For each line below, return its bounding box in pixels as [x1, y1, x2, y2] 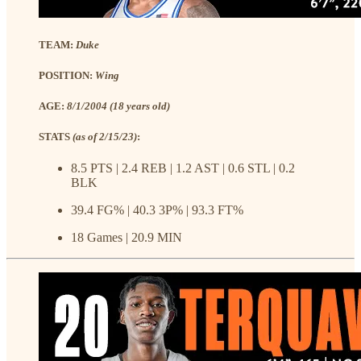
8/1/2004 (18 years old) [67, 100, 170, 113]
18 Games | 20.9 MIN [71, 230, 182, 245]
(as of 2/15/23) [73, 131, 137, 143]
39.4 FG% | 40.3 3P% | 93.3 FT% [71, 203, 243, 218]
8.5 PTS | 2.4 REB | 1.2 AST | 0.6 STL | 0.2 [71, 161, 295, 176]
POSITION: [39, 68, 95, 81]
